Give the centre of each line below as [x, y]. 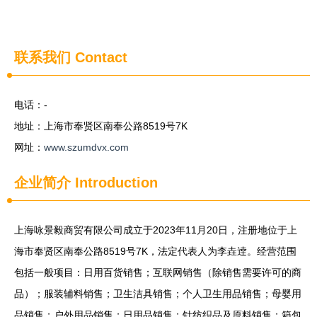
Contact [99, 57]
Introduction [114, 183]
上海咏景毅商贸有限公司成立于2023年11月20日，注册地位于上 [156, 230]
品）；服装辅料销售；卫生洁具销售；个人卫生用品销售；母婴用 [158, 294]
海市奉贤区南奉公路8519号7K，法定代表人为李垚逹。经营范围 [155, 251]
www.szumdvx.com [86, 147]
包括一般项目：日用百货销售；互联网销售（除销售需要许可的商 [158, 272]
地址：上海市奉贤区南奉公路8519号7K [101, 126]
